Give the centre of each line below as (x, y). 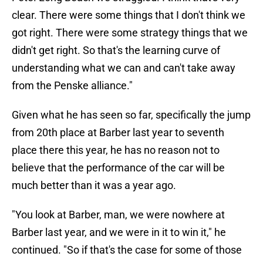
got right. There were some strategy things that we (130, 33)
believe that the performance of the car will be (118, 168)
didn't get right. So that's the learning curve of (116, 50)
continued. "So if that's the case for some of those (127, 250)
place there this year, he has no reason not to (116, 150)
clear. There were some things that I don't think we (129, 15)
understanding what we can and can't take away (124, 68)
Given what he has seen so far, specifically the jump (131, 115)
